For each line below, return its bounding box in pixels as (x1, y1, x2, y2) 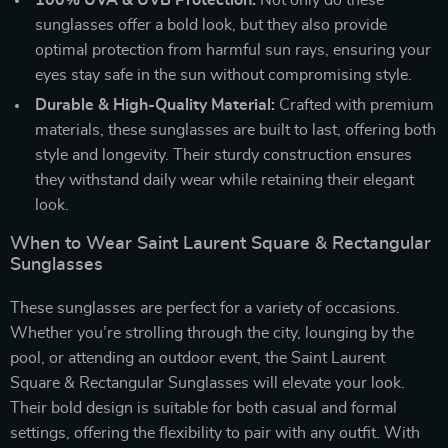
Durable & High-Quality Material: (35, 96, 275, 113)
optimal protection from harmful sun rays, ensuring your (35, 41, 431, 58)
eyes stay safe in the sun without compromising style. (35, 66, 412, 83)
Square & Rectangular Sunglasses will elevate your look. (10, 374, 405, 391)
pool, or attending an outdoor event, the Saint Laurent (10, 349, 385, 366)
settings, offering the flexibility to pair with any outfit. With (10, 424, 420, 441)
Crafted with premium (275, 96, 434, 113)
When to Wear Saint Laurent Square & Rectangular (10, 234, 431, 253)
